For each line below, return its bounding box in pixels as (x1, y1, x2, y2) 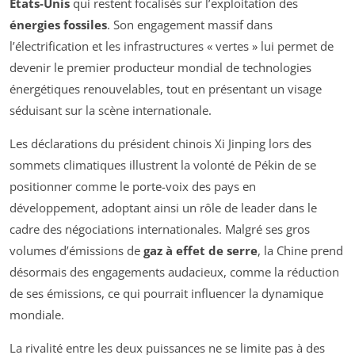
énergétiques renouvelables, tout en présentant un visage (10, 81, 322, 97)
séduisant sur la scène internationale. (10, 102, 212, 119)
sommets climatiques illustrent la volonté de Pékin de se (10, 157, 316, 174)
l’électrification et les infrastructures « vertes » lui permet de (10, 38, 334, 55)
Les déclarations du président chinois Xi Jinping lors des (10, 136, 311, 152)
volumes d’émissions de (10, 242, 143, 259)
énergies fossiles (10, 17, 107, 33)
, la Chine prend (258, 242, 343, 259)
